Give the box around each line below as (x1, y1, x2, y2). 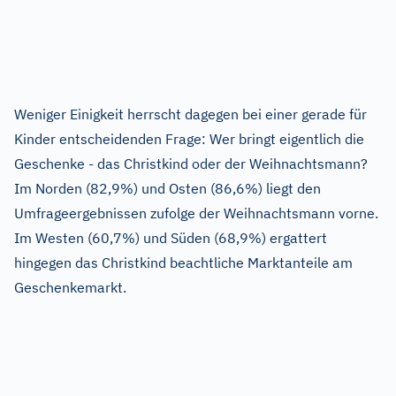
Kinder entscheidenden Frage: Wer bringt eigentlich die (14, 129, 364, 148)
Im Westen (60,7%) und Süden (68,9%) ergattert (14, 228, 327, 247)
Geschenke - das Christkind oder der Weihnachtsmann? (14, 154, 368, 172)
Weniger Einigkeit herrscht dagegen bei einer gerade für (14, 104, 367, 123)
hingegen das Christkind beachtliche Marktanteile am (14, 253, 353, 271)
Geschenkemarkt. (14, 278, 126, 296)
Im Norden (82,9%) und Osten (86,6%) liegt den (14, 179, 321, 197)
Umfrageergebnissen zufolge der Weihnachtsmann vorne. (14, 203, 378, 222)
